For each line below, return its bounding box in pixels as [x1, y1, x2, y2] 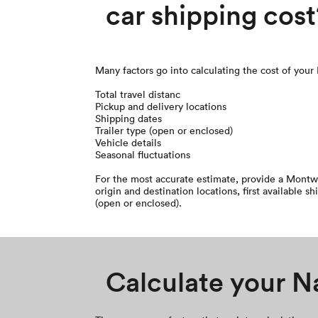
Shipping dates [95, 111, 163, 125]
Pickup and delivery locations [95, 99, 227, 113]
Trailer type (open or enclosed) [95, 124, 234, 137]
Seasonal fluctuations [95, 148, 191, 161]
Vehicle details [95, 136, 162, 149]
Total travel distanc [95, 87, 181, 101]
